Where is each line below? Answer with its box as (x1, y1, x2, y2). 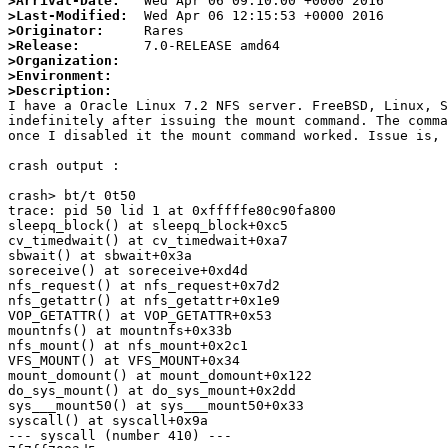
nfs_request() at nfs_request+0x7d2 (8, 278, 280, 294)
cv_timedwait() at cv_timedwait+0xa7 (8, 233, 288, 249)
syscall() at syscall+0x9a (8, 413, 208, 429)
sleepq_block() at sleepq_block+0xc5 (8, 218, 288, 234)
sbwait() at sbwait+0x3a (8, 248, 192, 264)
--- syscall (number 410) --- (8, 428, 232, 444)
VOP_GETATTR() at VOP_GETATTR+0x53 (8, 308, 272, 324)
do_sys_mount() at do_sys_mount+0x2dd (8, 383, 296, 399)
